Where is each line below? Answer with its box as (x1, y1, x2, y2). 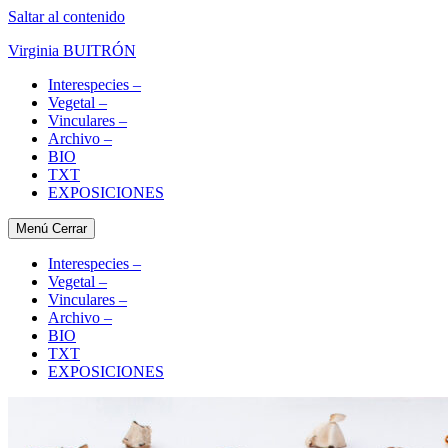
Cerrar (52, 221, 87, 236)
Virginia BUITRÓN (8, 42, 136, 59)
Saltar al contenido (8, 8, 125, 25)
